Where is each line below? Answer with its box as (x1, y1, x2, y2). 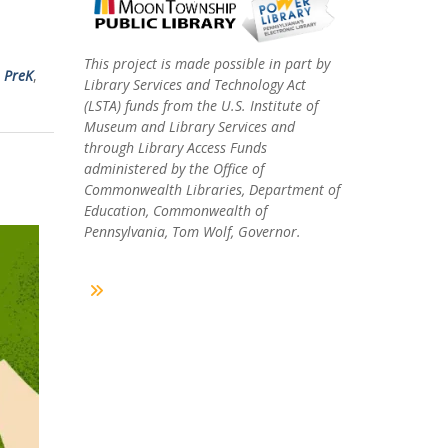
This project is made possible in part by (83, 54, 330, 74)
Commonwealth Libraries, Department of (83, 180, 340, 200)
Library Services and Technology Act (83, 75, 306, 95)
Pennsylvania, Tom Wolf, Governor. (83, 222, 301, 242)
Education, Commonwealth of (83, 201, 267, 221)
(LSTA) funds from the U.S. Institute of (83, 96, 318, 116)
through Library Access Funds (83, 138, 267, 158)
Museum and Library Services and (83, 117, 295, 137)
